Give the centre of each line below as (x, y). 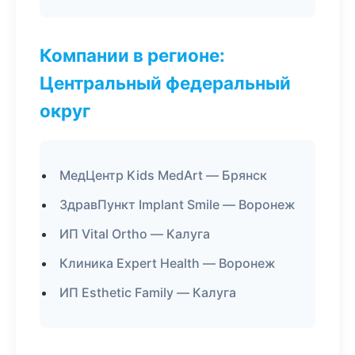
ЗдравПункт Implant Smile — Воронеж (177, 204)
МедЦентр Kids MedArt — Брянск (163, 175)
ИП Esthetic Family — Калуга (148, 292)
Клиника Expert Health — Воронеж (168, 263)
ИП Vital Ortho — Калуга (135, 234)
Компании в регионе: (132, 55)
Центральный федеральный (165, 83)
